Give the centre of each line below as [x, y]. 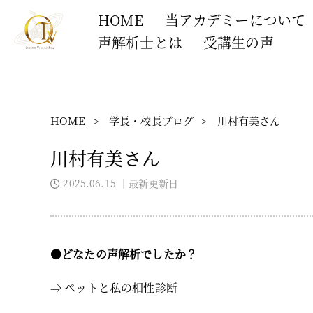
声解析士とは [140, 42]
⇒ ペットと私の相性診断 [114, 287]
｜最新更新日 [149, 183]
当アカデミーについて [235, 20]
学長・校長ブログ [151, 121]
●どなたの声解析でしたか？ [124, 254]
